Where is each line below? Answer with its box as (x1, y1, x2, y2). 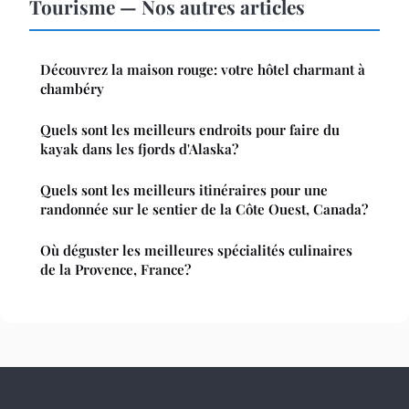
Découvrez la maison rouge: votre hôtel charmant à (40, 60, 365, 79)
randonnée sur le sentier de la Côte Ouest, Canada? (40, 200, 368, 219)
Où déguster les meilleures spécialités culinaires (40, 241, 352, 260)
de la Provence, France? (40, 260, 191, 279)
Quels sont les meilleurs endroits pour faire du (40, 121, 340, 140)
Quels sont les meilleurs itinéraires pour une (40, 181, 328, 200)
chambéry (40, 79, 104, 99)
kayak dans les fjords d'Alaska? (40, 140, 238, 159)
